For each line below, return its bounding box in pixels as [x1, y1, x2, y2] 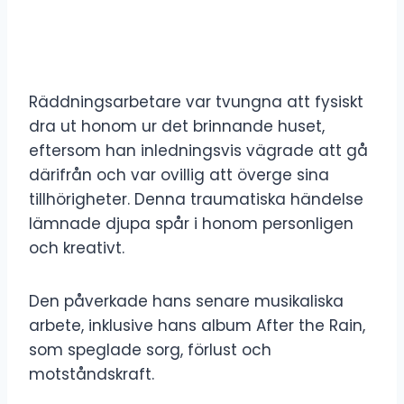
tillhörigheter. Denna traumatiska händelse [29, 188, 363, 210]
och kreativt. [29, 236, 124, 259]
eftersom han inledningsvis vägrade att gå [29, 139, 368, 161]
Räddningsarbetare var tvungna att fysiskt [29, 90, 363, 113]
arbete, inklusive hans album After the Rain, [29, 314, 365, 336]
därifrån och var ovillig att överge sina [29, 163, 329, 186]
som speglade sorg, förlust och [29, 338, 271, 361]
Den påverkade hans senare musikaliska [29, 289, 344, 312]
